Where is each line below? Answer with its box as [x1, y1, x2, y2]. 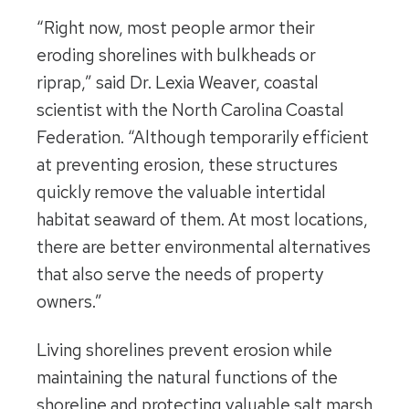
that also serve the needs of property [37, 263, 323, 287]
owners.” [37, 290, 102, 314]
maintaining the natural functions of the [37, 365, 338, 389]
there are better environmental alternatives [37, 236, 371, 259]
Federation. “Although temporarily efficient [37, 126, 369, 150]
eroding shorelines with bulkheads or [37, 44, 316, 68]
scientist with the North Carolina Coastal [37, 99, 344, 122]
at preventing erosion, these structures [37, 153, 338, 177]
